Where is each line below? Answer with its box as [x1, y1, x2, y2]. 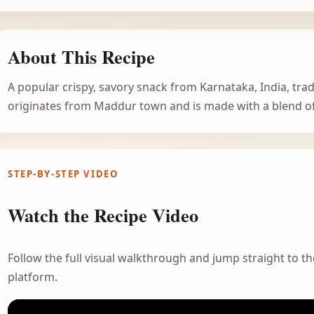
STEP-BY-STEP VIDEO [8, 168, 118, 181]
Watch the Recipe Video [8, 200, 198, 228]
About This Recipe [8, 43, 155, 71]
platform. [8, 268, 57, 285]
